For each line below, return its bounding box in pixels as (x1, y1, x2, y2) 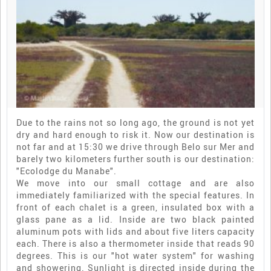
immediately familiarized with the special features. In (16, 189, 255, 201)
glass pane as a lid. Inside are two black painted (16, 213, 255, 225)
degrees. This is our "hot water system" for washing (16, 249, 255, 261)
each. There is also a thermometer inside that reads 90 (16, 237, 255, 249)
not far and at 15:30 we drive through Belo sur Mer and (16, 140, 255, 152)
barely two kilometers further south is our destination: (16, 152, 255, 165)
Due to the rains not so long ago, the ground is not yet (16, 116, 255, 128)
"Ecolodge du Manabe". (16, 165, 117, 177)
